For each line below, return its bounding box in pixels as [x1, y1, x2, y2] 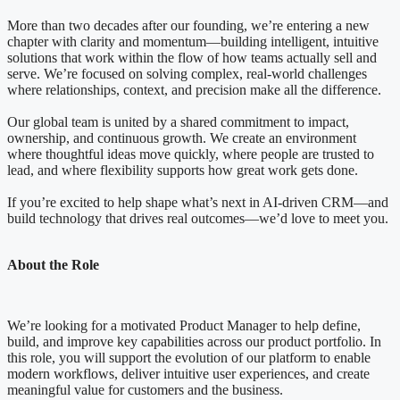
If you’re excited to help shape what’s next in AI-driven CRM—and [7, 195, 388, 211]
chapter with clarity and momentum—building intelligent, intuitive [7, 34, 379, 50]
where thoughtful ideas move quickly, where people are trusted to [7, 146, 374, 162]
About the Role [7, 257, 99, 273]
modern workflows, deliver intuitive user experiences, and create [7, 366, 370, 382]
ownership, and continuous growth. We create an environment [7, 130, 356, 146]
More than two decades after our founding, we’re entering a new [7, 18, 370, 34]
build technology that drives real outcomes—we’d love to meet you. [7, 211, 388, 227]
